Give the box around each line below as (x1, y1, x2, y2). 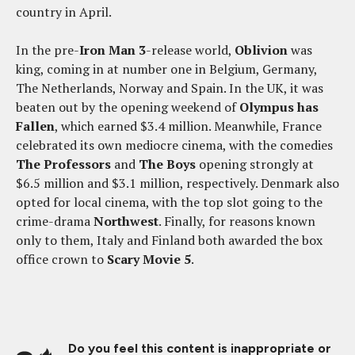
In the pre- (16, 40, 79, 59)
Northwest (94, 212, 158, 230)
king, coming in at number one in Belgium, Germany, (16, 59, 317, 78)
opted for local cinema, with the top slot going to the (16, 193, 323, 211)
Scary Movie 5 (107, 250, 191, 268)
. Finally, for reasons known (158, 212, 315, 230)
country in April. (16, 2, 112, 21)
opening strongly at (196, 155, 314, 173)
